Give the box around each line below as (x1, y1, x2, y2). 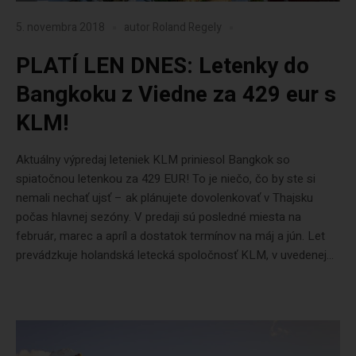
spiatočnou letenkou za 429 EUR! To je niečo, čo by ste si (16, 170, 315, 188)
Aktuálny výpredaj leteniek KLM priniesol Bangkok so (16, 151, 290, 168)
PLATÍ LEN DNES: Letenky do (16, 50, 309, 83)
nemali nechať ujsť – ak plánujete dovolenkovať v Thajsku (16, 189, 313, 207)
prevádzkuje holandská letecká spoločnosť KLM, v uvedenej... (16, 246, 334, 264)
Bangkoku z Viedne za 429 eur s (16, 79, 336, 111)
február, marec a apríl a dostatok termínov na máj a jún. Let (16, 227, 325, 245)
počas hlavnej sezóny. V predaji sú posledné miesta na (16, 208, 301, 226)
